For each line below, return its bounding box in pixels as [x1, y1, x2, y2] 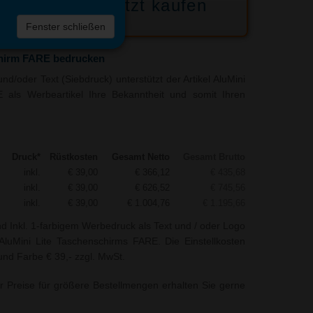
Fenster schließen [26, 21, 106, 33]
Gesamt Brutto [182, 152, 245, 163]
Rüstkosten [49, 152, 98, 163]
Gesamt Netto [111, 152, 170, 163]
